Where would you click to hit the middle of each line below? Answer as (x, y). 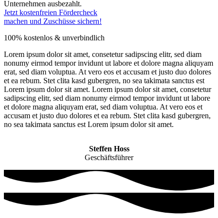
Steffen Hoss (109, 148)
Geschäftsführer (109, 157)
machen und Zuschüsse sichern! (53, 21)
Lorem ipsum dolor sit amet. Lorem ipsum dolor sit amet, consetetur (108, 89)
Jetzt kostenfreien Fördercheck (51, 12)
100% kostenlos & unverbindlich (54, 37)
